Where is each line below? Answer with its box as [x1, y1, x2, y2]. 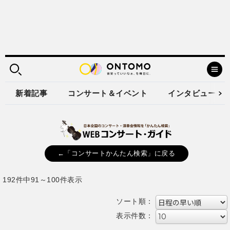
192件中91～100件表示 [3, 175, 82, 184]
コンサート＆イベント [68, 89, 147, 98]
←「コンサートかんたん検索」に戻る [57, 149, 176, 157]
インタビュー [168, 89, 216, 98]
